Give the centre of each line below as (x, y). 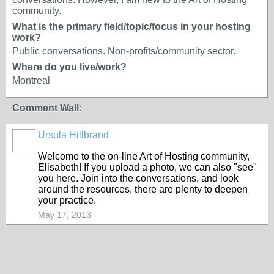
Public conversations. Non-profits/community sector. (124, 51)
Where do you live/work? (69, 67)
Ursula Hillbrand (73, 135)
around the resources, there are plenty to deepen (143, 189)
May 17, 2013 (65, 215)
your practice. (67, 200)
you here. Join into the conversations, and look (138, 178)
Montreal (31, 80)
